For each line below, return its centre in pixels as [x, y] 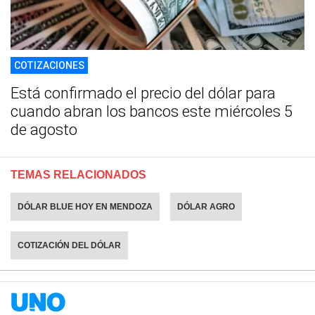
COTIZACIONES [49, 66]
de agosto [44, 130]
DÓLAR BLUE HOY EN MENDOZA [85, 207]
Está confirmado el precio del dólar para [143, 94]
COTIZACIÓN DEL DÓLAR [69, 246]
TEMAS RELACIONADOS [78, 175]
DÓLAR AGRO [206, 207]
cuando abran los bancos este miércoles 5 [152, 112]
